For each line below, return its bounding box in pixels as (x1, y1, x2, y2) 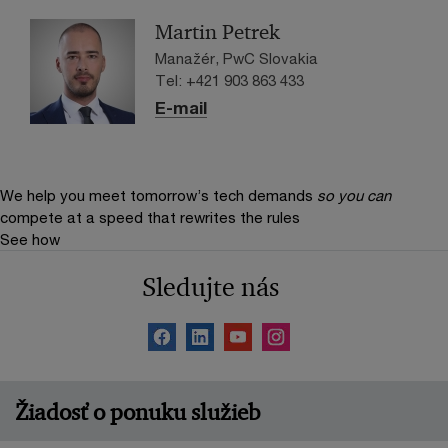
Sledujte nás (141, 271, 279, 304)
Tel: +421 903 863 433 (155, 71, 304, 90)
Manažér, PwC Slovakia (155, 49, 318, 68)
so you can (317, 186, 391, 205)
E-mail (155, 98, 207, 119)
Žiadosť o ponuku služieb (15, 397, 260, 427)
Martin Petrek (155, 19, 280, 46)
